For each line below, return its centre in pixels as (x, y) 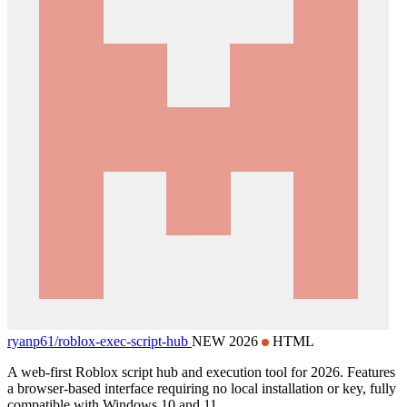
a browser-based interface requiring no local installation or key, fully (202, 388)
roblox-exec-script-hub (123, 341)
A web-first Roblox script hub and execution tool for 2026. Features (201, 372)
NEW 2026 (227, 341)
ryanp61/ (33, 341)
